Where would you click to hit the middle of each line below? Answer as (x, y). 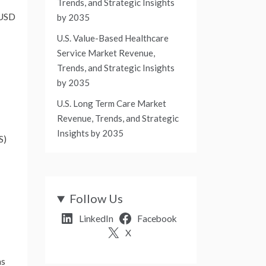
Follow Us (96, 199)
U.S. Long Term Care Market (112, 104)
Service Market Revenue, (106, 53)
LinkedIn (96, 219)
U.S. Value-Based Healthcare (113, 38)
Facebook (157, 219)
